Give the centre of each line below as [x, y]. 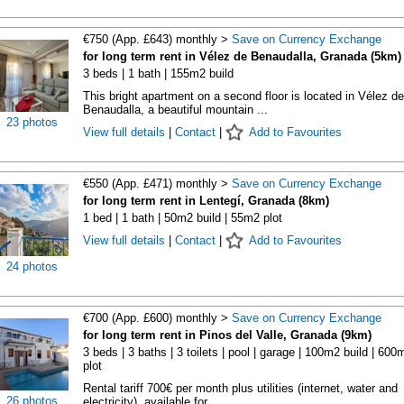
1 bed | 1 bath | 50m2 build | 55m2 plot [182, 218]
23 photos [32, 122]
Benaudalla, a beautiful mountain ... [175, 110]
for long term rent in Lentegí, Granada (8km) [206, 201]
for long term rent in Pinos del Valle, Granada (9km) [227, 335]
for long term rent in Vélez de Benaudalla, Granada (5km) [242, 56]
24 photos [32, 266]
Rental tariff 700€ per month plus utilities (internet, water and [240, 388]
